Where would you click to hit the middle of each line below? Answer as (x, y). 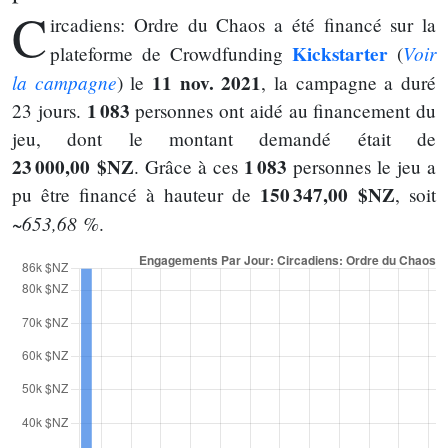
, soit (415, 194)
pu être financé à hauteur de (136, 194)
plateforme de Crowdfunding (171, 53)
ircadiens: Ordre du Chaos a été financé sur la (243, 24)
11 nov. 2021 (207, 82)
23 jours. (49, 110)
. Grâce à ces (189, 166)
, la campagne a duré (349, 82)
